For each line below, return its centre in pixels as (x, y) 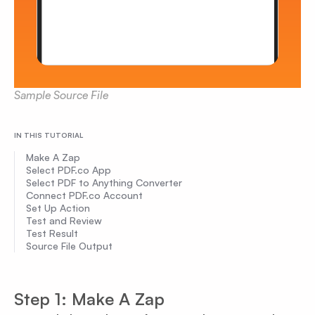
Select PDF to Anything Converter (104, 182)
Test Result (52, 233)
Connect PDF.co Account (84, 195)
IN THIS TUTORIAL (49, 135)
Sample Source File (61, 95)
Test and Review (64, 220)
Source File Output (69, 245)
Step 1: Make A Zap (89, 298)
